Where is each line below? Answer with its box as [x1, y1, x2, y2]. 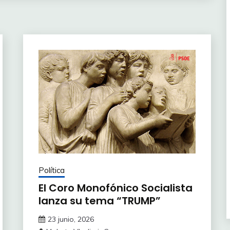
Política [38, 165, 65, 176]
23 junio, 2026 [47, 215, 94, 224]
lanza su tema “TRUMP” [38, 194, 161, 208]
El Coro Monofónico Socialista [38, 181, 193, 196]
